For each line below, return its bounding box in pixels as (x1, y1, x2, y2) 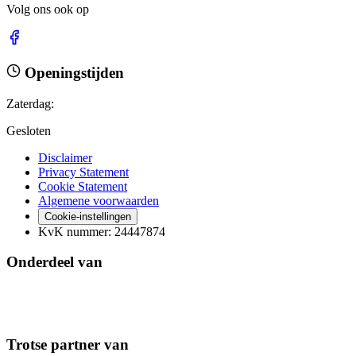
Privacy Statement (38, 164, 129, 179)
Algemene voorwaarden (38, 193, 159, 207)
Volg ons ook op (6, 2, 89, 17)
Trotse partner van (6, 335, 129, 353)
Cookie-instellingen (44, 210, 131, 222)
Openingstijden (21, 64, 124, 81)
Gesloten (6, 123, 51, 137)
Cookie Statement (38, 179, 127, 193)
